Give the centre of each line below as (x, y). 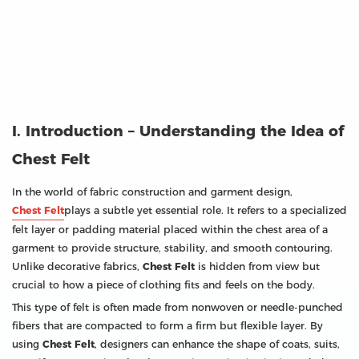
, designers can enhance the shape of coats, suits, (217, 344)
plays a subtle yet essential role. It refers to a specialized (206, 210)
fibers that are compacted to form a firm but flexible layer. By (167, 325)
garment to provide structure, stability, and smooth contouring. (172, 248)
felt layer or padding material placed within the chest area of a (170, 229)
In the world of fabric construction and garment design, (152, 192)
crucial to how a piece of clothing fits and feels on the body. (163, 284)
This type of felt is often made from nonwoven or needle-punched (177, 307)
